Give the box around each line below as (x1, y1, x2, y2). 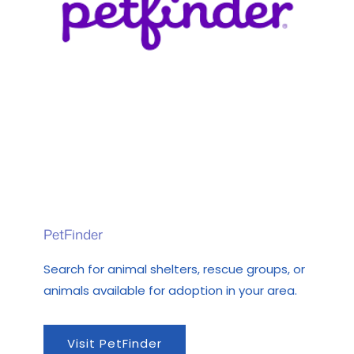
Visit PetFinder (67, 334, 162, 352)
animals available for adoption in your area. (43, 282, 297, 299)
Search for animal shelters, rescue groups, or (43, 261, 305, 278)
